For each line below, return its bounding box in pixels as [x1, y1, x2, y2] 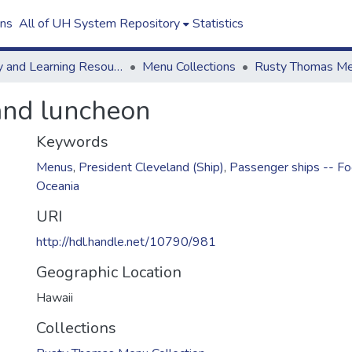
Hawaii [36, 289, 73, 306]
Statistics [192, 15, 244, 32]
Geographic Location [36, 262, 181, 283]
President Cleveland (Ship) [79, 159, 224, 176]
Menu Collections [142, 58, 236, 75]
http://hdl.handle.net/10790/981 [36, 233, 216, 251]
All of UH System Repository [18, 15, 180, 32]
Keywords [36, 131, 108, 152]
